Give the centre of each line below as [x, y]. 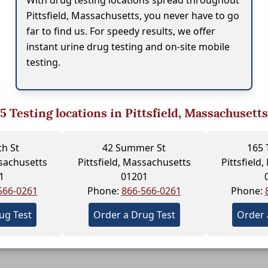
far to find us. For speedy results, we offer [121, 31]
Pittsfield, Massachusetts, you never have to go [133, 16]
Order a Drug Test [134, 215]
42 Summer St [134, 148]
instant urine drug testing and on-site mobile [128, 47]
